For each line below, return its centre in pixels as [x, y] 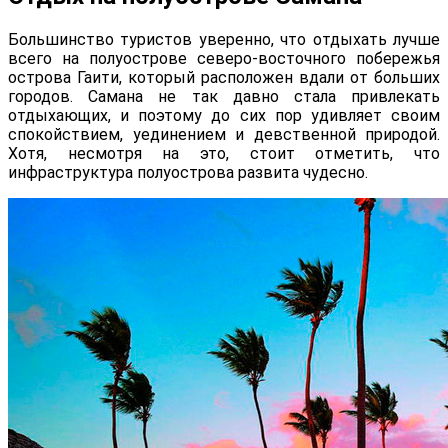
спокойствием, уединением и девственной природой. [224, 134]
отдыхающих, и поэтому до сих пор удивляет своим [224, 115]
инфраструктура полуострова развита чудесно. [188, 172]
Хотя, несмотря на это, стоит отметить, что [224, 153]
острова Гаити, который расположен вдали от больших [224, 77]
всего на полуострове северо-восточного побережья [224, 58]
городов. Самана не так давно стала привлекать [224, 96]
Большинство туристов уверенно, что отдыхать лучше [224, 39]
